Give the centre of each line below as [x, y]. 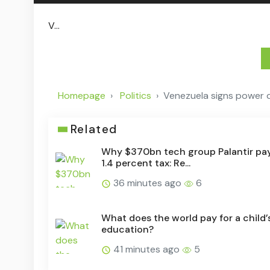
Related [94, 130]
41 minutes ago [146, 250]
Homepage [82, 96]
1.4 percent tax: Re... [146, 163]
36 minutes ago [147, 183]
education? [127, 230]
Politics [136, 96]
